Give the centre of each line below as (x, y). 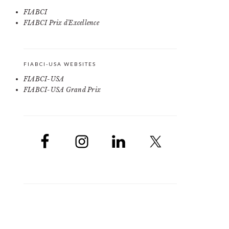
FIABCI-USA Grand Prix (62, 90)
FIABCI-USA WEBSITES (60, 64)
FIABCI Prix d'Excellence (61, 23)
